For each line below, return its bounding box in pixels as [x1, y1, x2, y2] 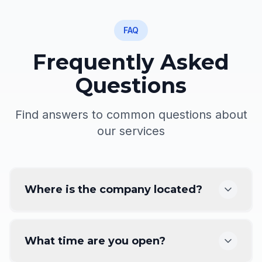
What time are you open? [25, 235, 166, 248]
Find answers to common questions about [15, 108, 247, 122]
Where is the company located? [25, 183, 202, 196]
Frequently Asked [33, 49, 229, 75]
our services [97, 124, 165, 139]
